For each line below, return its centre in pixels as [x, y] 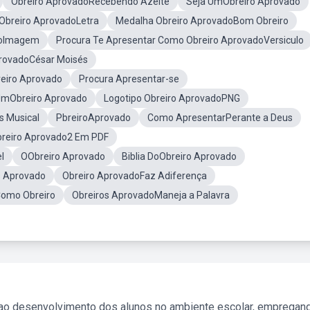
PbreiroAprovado [93, 118]
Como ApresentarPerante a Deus [220, 118]
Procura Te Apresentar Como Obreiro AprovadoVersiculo [180, 40]
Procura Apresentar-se [129, 79]
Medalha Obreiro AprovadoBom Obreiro [202, 21]
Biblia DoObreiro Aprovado [179, 156]
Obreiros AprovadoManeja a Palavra [151, 195]
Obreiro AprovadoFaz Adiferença [135, 176]
